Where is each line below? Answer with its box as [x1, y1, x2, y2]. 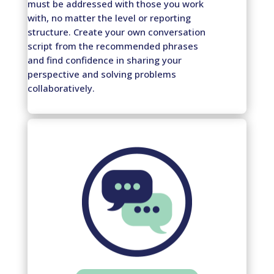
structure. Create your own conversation [27, 25, 206, 38]
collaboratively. [27, 81, 95, 94]
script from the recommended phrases [27, 39, 198, 52]
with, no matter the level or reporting [27, 11, 191, 24]
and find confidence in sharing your [27, 53, 182, 66]
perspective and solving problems [27, 67, 176, 80]
